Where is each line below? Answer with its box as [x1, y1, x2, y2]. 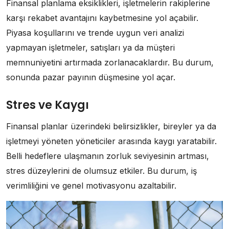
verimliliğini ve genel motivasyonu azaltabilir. [6, 180, 176, 191]
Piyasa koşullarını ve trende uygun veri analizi [6, 28, 184, 38]
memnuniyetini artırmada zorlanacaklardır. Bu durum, [6, 57, 214, 68]
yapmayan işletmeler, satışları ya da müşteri [6, 42, 175, 53]
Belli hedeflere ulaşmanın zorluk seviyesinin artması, [6, 151, 209, 162]
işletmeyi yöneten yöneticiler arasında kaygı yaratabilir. [6, 136, 217, 147]
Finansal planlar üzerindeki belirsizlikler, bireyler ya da [6, 121, 216, 132]
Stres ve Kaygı [6, 97, 89, 113]
